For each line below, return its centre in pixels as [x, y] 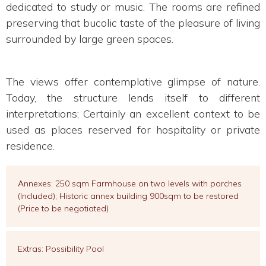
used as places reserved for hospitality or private [133, 129]
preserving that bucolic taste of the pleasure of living [133, 23]
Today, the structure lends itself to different [133, 97]
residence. [30, 145]
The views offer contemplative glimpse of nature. [133, 81]
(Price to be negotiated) [63, 208]
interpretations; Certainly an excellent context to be [133, 113]
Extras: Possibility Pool [61, 248]
